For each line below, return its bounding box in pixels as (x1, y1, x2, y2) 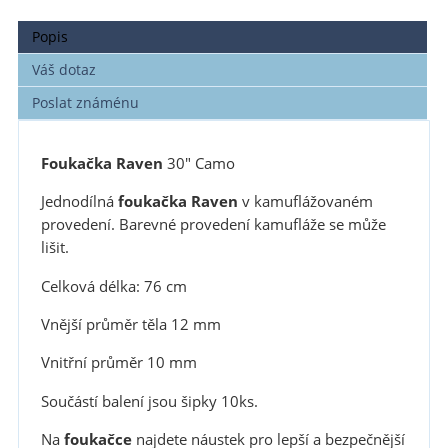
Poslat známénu (32, 93, 140, 113)
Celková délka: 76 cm (40, 275, 187, 297)
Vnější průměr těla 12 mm (40, 314, 221, 336)
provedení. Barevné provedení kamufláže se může (40, 214, 386, 236)
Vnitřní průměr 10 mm (40, 352, 197, 374)
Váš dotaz (32, 60, 97, 80)
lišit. (40, 237, 69, 259)
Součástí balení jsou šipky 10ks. (40, 390, 258, 412)
